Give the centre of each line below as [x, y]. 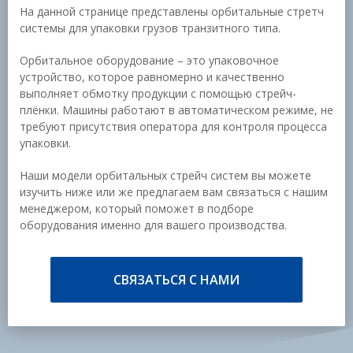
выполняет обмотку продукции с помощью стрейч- [158, 93]
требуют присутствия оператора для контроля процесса [173, 126]
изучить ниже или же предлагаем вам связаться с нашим [174, 192]
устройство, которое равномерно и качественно [152, 77]
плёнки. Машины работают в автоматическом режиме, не [176, 110]
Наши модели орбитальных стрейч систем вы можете [165, 175]
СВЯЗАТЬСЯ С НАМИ [176, 280]
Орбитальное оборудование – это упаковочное [149, 60]
